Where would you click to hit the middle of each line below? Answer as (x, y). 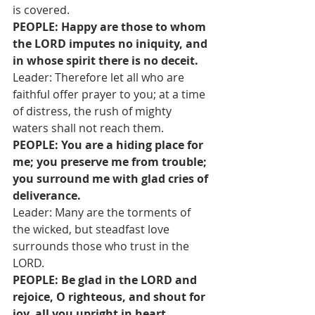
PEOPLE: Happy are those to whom (111, 27)
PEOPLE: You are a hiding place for (109, 145)
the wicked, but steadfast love (92, 229)
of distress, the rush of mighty (94, 111)
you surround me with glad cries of (112, 179)
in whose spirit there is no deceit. (105, 60)
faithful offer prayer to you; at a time (110, 94)
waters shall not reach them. (88, 128)
